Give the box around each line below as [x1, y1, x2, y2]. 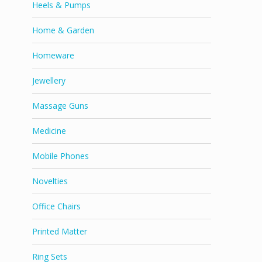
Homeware [32, 50, 74, 61]
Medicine [32, 125, 66, 137]
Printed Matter [32, 226, 87, 237]
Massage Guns [32, 100, 88, 112]
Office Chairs [32, 201, 81, 212]
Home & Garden [32, 25, 94, 36]
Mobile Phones [32, 150, 89, 162]
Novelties [32, 175, 68, 187]
